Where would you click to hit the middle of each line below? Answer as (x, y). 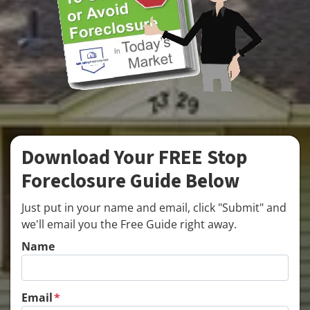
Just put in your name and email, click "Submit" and (154, 208)
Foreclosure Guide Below (130, 182)
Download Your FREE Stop (134, 158)
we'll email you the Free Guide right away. (129, 224)
